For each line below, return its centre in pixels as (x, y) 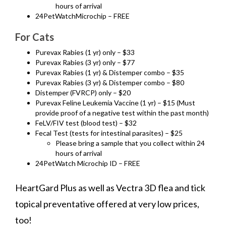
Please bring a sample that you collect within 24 (130, 143)
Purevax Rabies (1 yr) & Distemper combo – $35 (110, 72)
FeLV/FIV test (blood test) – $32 (86, 123)
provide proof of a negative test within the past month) (122, 113)
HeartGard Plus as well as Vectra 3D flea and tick (110, 187)
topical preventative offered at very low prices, (107, 204)
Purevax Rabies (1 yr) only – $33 (85, 52)
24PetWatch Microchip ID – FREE (88, 163)
